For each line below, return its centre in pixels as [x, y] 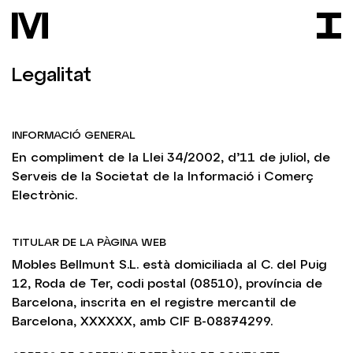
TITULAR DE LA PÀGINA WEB [89, 242]
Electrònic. [45, 194]
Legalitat [52, 73]
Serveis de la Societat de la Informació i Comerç [163, 175]
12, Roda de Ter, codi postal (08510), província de [167, 282]
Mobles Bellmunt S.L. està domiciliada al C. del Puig [169, 264]
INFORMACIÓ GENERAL [74, 134]
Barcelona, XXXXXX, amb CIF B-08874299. [142, 320]
